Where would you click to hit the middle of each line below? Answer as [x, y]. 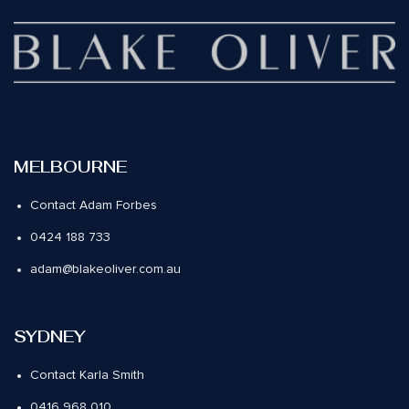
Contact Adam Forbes [94, 206]
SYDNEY [50, 337]
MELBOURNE [70, 167]
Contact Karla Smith [88, 376]
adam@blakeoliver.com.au [106, 270]
